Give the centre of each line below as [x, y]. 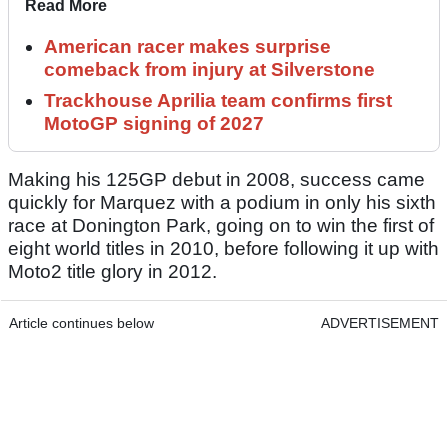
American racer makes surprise [187, 47]
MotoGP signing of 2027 [154, 124]
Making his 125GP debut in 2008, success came [216, 180]
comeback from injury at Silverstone [209, 70]
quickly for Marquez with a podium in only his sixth [222, 203]
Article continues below [81, 323]
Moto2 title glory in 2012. [112, 272]
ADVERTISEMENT [380, 323]
